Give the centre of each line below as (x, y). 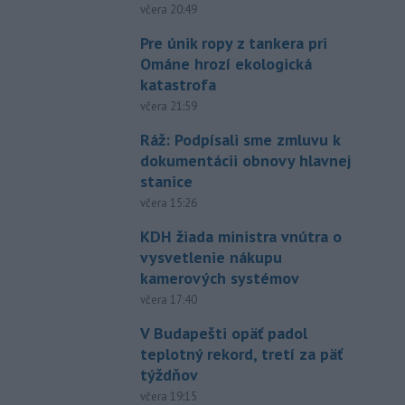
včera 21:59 (168, 107)
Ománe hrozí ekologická (226, 64)
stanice (166, 182)
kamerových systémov (219, 278)
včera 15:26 (168, 203)
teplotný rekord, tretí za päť (241, 354)
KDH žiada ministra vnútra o (240, 237)
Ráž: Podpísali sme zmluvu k (240, 140)
